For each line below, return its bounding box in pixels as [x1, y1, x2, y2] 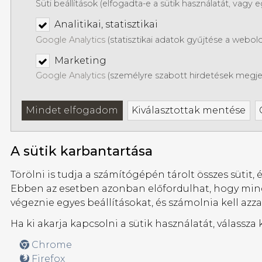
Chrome [29, 239, 72, 250]
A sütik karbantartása [11, 143, 153, 159]
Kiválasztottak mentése [132, 105, 246, 116]
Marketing [54, 55, 106, 67]
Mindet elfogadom [26, 105, 119, 116]
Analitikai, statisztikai [54, 19, 158, 30]
